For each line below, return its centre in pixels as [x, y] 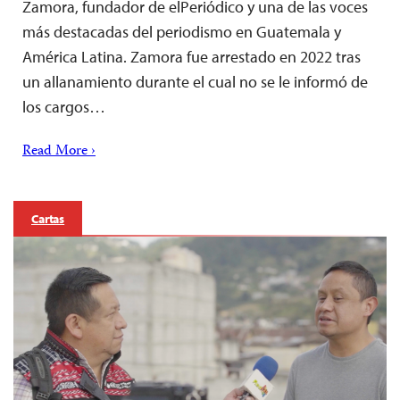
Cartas [48, 219]
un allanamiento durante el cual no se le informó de [195, 82]
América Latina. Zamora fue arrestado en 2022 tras [192, 57]
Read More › [59, 152]
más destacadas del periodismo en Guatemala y [182, 32]
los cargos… [64, 107]
